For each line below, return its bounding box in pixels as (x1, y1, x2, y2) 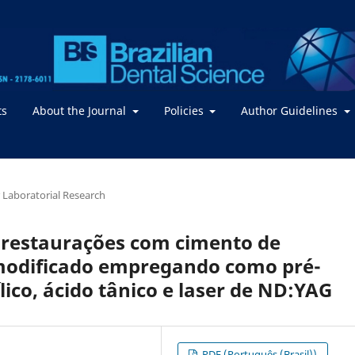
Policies (163, 102, 207, 118)
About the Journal (32, 102, 129, 118)
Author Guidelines (241, 102, 341, 118)
